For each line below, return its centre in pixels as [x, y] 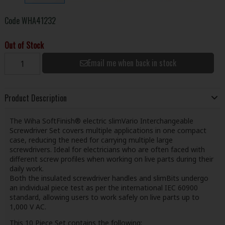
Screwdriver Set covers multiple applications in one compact [108, 130]
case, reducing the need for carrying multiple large [91, 140]
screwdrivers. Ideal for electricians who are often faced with [107, 149]
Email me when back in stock [132, 63]
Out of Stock [24, 45]
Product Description [35, 98]
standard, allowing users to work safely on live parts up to [104, 197]
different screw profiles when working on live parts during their [111, 159]
